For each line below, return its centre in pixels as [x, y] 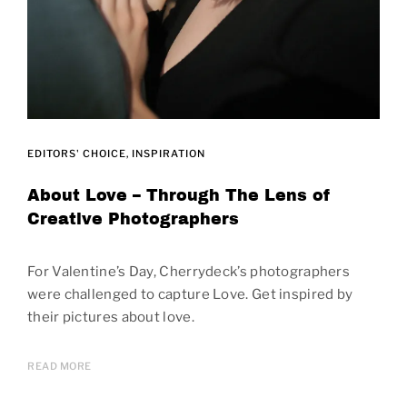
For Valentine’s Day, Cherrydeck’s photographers [189, 272]
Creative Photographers [133, 220]
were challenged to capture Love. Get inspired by [190, 295]
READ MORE [60, 367]
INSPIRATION [169, 154]
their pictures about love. [111, 318]
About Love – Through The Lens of [179, 196]
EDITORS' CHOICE [77, 154]
